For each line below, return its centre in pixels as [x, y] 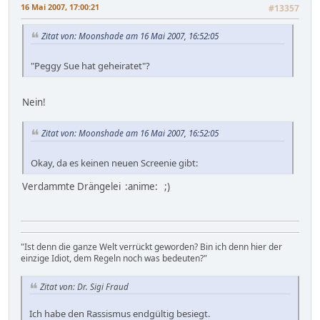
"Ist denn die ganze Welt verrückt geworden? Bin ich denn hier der [151, 246]
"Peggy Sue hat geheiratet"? [90, 65]
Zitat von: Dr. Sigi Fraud [84, 286]
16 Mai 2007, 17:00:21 [60, 7]
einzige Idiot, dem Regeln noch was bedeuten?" [114, 258]
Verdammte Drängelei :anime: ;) [96, 186]
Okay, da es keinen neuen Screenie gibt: [114, 162]
